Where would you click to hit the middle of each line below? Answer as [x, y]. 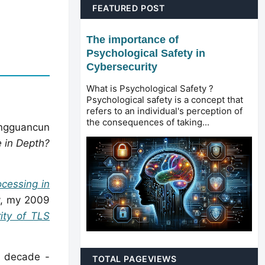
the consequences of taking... [148, 122]
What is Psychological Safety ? [150, 88]
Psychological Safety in [146, 53]
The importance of [132, 39]
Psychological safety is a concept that [165, 99]
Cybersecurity [122, 67]
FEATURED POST [129, 8]
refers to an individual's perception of [164, 111]
